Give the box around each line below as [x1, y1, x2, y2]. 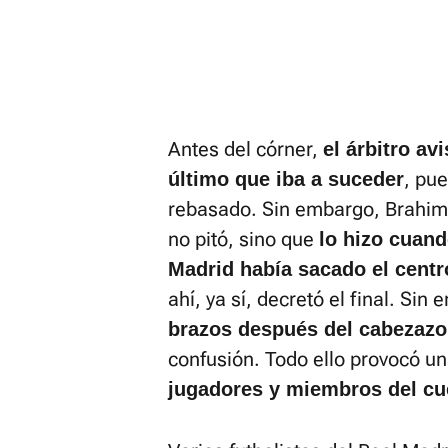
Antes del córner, [168, 137, 323, 162]
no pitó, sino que [168, 227, 319, 252]
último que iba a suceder [168, 168, 404, 191]
